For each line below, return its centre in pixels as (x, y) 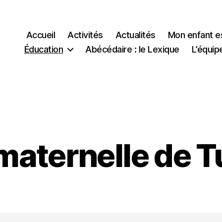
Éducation (44, 49)
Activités (85, 35)
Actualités (135, 35)
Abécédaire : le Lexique (132, 49)
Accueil (41, 35)
